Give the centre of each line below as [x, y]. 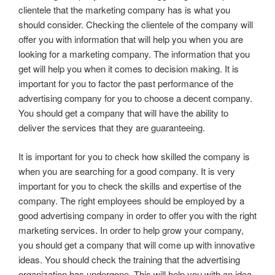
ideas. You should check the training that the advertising [129, 259]
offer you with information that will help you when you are [131, 39]
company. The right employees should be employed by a [131, 200]
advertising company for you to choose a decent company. [135, 98]
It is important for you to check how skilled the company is [134, 156]
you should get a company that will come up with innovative [137, 244]
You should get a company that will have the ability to [123, 113]
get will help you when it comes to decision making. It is [129, 69]
